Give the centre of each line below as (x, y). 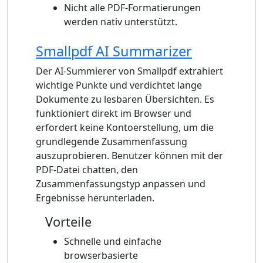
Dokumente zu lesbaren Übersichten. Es (125, 99)
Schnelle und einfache (113, 241)
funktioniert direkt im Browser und (114, 113)
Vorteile (68, 221)
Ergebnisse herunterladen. (95, 198)
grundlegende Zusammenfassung (112, 141)
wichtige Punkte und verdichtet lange (119, 85)
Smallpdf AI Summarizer (114, 51)
